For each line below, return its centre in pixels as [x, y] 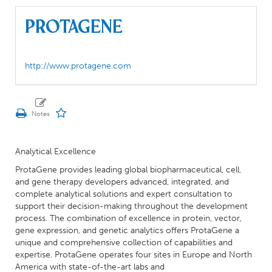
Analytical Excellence [56, 151]
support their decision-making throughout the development [131, 206]
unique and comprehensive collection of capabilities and [124, 243]
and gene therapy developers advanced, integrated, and [122, 182]
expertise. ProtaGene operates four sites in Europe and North [134, 255]
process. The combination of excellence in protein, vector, [128, 218]
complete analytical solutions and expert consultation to [124, 194]
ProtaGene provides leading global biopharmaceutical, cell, [128, 170]
